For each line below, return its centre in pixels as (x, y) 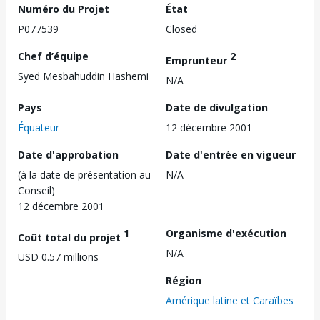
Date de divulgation (217, 107)
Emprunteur (198, 60)
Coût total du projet (71, 237)
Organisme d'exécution (226, 233)
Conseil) (36, 190)
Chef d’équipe (53, 56)
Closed (181, 29)
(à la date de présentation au (84, 174)
